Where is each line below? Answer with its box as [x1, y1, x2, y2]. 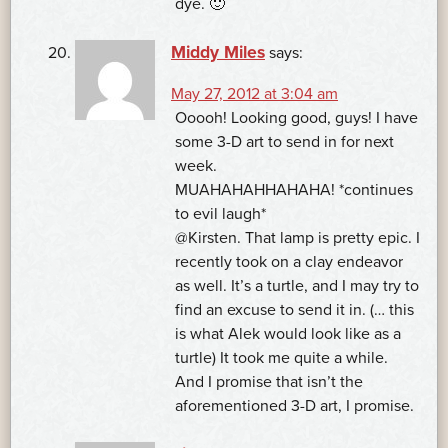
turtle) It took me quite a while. [175, 348, 388, 369]
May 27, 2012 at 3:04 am [171, 84, 338, 105]
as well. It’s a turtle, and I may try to [175, 276, 419, 297]
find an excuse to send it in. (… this [175, 300, 414, 321]
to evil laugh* [175, 204, 266, 225]
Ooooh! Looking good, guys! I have [175, 108, 418, 129]
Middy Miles [171, 42, 265, 64]
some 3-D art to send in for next [175, 132, 394, 153]
